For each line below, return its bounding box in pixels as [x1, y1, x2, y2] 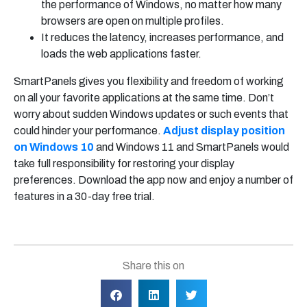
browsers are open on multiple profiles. [41, 15, 224, 27]
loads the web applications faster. [41, 48, 201, 60]
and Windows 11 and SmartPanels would [94, 141, 289, 153]
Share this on [123, 260, 184, 272]
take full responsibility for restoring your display [14, 158, 234, 170]
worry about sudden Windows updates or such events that [14, 108, 288, 121]
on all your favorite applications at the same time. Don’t [14, 92, 274, 104]
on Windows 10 [14, 141, 94, 153]
